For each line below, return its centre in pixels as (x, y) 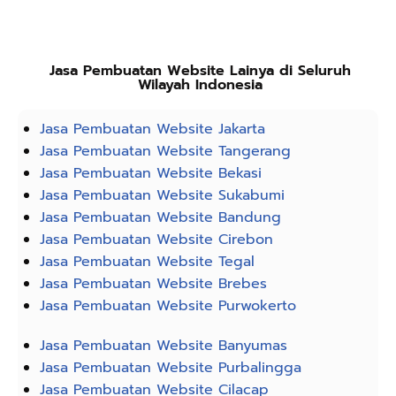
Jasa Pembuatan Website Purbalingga (171, 367)
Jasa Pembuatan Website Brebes (153, 283)
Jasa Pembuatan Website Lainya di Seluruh (200, 70)
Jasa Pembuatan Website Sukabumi (162, 195)
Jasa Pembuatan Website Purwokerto (168, 305)
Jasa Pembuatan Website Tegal (147, 261)
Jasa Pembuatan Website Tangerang (165, 151)
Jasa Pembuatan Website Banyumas (164, 345)
